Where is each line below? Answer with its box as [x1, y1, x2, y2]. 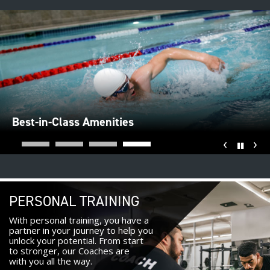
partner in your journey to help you [9, 224, 153, 237]
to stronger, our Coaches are [9, 245, 130, 257]
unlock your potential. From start [9, 234, 143, 247]
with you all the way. [9, 255, 92, 268]
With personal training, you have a [9, 214, 149, 227]
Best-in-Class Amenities [12, 114, 134, 130]
